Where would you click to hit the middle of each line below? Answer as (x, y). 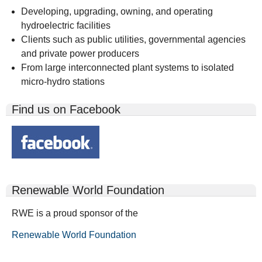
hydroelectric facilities (66, 26)
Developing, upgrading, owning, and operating (117, 12)
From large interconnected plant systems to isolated (127, 68)
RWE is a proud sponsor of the (75, 213)
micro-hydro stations (64, 82)
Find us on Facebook (66, 110)
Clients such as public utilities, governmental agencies (133, 40)
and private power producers (80, 54)
